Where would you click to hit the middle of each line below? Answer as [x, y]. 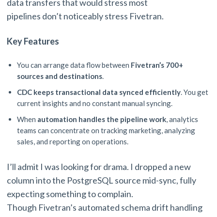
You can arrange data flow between [73, 65]
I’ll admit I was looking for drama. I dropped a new [99, 167]
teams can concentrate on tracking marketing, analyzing [106, 131]
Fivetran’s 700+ [156, 65]
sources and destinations [60, 76]
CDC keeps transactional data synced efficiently [99, 92]
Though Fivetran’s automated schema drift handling [105, 208]
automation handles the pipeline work [102, 119]
